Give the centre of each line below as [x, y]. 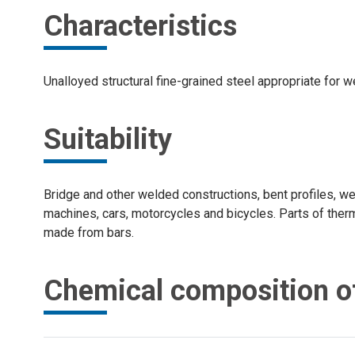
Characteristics [140, 26]
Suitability [108, 139]
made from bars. [89, 233]
